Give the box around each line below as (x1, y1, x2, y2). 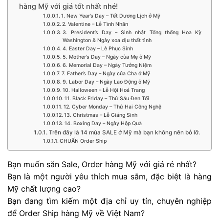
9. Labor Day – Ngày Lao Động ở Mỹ (62, 78, 150, 85)
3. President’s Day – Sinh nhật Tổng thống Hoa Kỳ (62, 29, 201, 36)
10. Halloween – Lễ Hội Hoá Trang (62, 87, 145, 93)
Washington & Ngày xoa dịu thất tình (62, 37, 152, 44)
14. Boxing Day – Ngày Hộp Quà (64, 120, 142, 127)
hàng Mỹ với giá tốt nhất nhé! (19, 1, 118, 10)
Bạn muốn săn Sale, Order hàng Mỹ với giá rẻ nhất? (7, 159, 197, 169)
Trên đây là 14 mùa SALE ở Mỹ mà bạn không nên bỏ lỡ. (48, 129, 200, 136)
